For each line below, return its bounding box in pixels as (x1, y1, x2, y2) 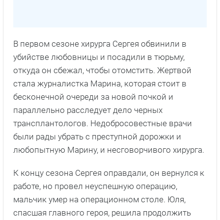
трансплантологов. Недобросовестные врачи (13, 118, 192, 128)
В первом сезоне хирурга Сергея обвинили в (13, 38, 187, 49)
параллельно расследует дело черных (13, 105, 163, 115)
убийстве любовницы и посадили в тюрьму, (13, 52, 185, 62)
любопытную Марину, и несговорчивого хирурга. (13, 144, 204, 155)
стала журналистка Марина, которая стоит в (13, 78, 187, 88)
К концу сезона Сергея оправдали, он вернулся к (13, 167, 204, 178)
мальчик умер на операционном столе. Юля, (13, 194, 186, 204)
